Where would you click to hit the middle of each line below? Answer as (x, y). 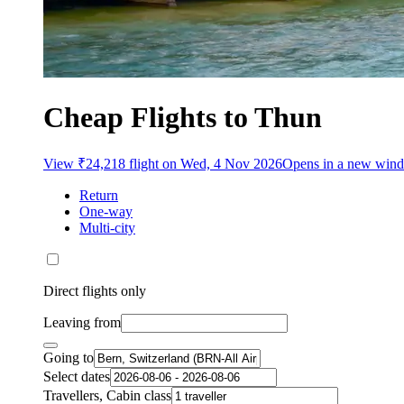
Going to (69, 358)
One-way (106, 212)
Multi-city (107, 228)
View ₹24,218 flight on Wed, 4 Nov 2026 (163, 164)
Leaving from (82, 323)
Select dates (77, 377)
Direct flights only (95, 291)
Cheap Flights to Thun (183, 117)
